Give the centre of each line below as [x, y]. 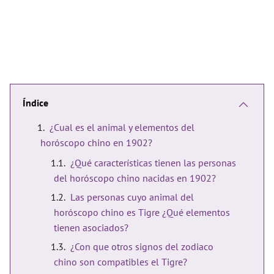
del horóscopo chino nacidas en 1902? [135, 178]
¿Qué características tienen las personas [153, 163]
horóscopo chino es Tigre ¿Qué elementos [142, 212]
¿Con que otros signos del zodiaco [142, 246]
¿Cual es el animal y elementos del [122, 127]
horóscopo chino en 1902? [96, 143]
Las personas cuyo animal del [132, 197]
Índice [35, 103]
